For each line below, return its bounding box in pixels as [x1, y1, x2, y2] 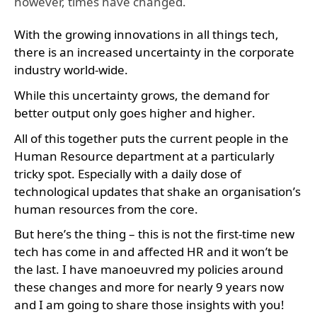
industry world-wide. [14, 62, 131, 79]
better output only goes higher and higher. [14, 104, 258, 121]
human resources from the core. [14, 200, 201, 217]
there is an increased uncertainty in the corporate [14, 44, 294, 61]
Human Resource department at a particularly [14, 147, 275, 164]
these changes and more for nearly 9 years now [14, 279, 284, 296]
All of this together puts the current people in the [14, 129, 289, 146]
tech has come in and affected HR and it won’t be [14, 243, 289, 260]
